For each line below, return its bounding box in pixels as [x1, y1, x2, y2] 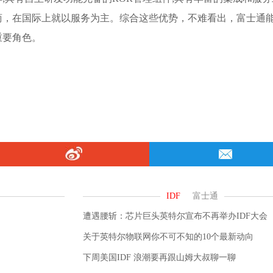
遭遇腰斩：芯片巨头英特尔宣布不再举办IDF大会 [83, 211, 268, 221]
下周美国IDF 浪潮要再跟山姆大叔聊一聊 [83, 253, 236, 262]
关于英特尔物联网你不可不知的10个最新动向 [83, 232, 253, 241]
